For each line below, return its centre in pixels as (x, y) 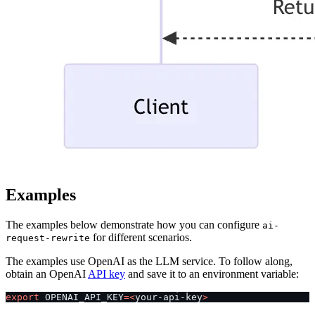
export (22, 297)
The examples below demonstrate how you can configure (134, 225)
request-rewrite (48, 238)
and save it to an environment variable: (212, 274)
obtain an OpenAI (47, 274)
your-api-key (169, 297)
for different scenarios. (141, 238)
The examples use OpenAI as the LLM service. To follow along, (149, 262)
